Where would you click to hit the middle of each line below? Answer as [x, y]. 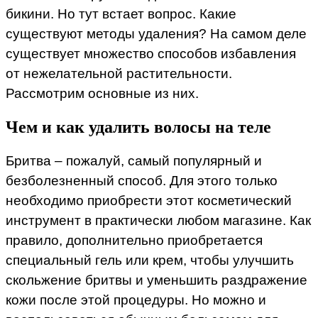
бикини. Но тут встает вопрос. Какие [121, 14]
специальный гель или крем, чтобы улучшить [150, 261]
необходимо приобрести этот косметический [149, 201]
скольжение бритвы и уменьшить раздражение [157, 280]
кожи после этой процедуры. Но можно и [136, 300]
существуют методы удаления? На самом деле [156, 34]
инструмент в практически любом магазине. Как [158, 221]
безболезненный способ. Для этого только [142, 181]
